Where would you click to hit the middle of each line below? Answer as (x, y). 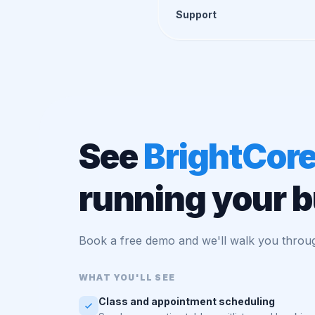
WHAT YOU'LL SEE (127, 277)
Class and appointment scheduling (187, 301)
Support (196, 14)
